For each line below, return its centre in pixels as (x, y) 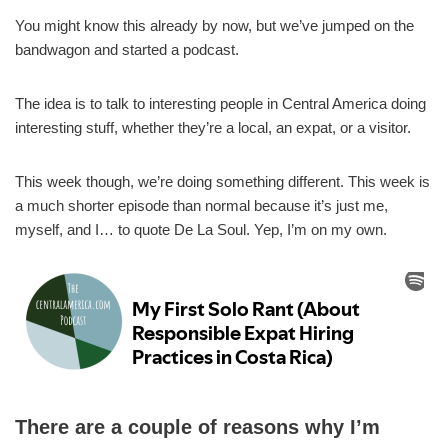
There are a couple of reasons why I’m (197, 426)
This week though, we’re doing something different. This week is (222, 181)
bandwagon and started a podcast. (127, 49)
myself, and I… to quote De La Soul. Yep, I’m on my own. (201, 229)
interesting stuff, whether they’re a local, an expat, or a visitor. (213, 127)
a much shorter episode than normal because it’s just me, (201, 205)
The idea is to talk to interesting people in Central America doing (220, 103)
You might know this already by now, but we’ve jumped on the (214, 25)
